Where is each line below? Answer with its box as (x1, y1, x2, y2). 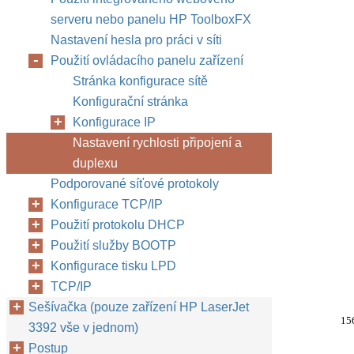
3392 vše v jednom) (28, 321, 138, 334)
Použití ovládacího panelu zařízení (51, 54, 243, 67)
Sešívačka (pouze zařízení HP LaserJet (28, 300, 249, 314)
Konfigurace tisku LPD (51, 259, 176, 273)
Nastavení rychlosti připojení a (73, 136, 242, 149)
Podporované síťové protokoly (51, 177, 219, 190)
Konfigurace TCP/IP (51, 198, 163, 211)
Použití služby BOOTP (51, 239, 176, 252)
